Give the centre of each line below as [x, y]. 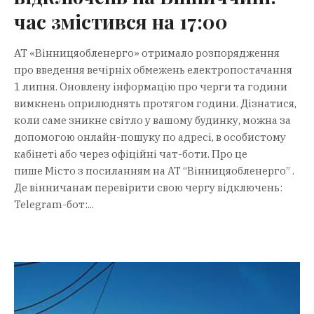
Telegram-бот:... [54, 204]
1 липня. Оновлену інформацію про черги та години [151, 86]
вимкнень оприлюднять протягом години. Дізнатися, [155, 103]
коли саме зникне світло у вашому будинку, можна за [152, 120]
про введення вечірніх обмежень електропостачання [153, 69]
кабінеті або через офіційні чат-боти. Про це [131, 153]
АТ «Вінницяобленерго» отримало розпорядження [147, 53]
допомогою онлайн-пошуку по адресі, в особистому [150, 137]
